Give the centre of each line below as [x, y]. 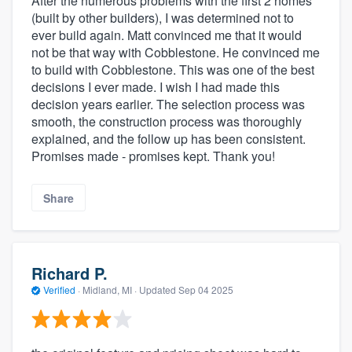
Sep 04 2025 [206, 290]
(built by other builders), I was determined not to [163, 18]
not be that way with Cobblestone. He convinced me [176, 53]
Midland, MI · [110, 290]
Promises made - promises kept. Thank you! [153, 156]
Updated [159, 290]
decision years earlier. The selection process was [168, 104]
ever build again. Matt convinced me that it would [167, 35]
